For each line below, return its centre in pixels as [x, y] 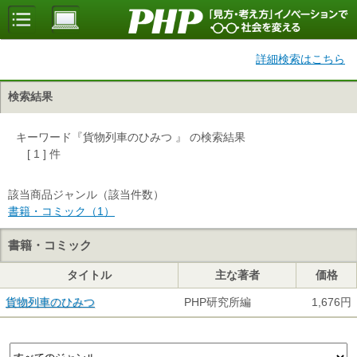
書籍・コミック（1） [61, 211]
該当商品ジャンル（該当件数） [86, 194]
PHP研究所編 [218, 302]
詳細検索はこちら [300, 59]
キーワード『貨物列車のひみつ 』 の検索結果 [131, 137]
